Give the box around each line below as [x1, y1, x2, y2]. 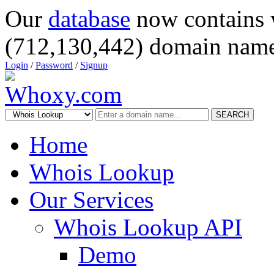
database [48, 6, 130, 32]
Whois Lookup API [54, 214, 242, 240]
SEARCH [216, 110, 249, 119]
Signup [80, 60, 108, 70]
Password [35, 60, 73, 70]
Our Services [29, 187, 154, 213]
